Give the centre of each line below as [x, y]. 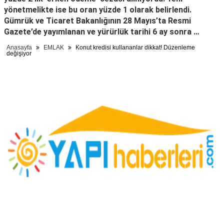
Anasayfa [19, 48]
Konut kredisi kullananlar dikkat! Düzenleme [134, 48]
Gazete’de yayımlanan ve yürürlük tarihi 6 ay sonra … [102, 32]
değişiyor [19, 54]
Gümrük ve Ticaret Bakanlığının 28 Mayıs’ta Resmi [97, 21]
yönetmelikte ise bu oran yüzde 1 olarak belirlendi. [98, 10]
